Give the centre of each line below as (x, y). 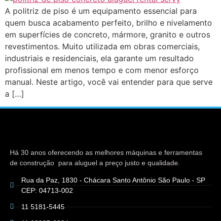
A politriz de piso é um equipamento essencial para (101, 11)
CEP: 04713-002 (47, 190)
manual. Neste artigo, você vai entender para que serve (109, 82)
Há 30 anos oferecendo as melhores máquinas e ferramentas (106, 153)
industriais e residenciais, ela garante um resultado (99, 58)
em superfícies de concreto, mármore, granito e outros (108, 35)
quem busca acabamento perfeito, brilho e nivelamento (109, 23)
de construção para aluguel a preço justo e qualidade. (95, 163)
